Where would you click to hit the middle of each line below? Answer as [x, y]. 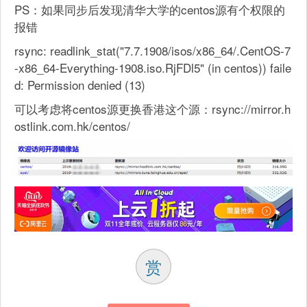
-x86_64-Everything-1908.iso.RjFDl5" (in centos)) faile [153, 67]
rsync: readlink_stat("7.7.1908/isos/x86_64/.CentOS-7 [152, 50]
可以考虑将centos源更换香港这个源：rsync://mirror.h [152, 108]
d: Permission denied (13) [80, 84]
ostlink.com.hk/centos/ [72, 125]
